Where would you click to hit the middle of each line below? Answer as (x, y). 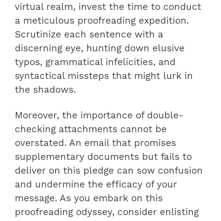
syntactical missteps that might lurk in (104, 76)
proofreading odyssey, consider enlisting (107, 212)
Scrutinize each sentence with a (89, 35)
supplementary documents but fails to (103, 157)
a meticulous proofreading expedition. (102, 21)
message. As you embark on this (89, 199)
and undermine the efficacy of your (96, 185)
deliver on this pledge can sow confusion (109, 171)
